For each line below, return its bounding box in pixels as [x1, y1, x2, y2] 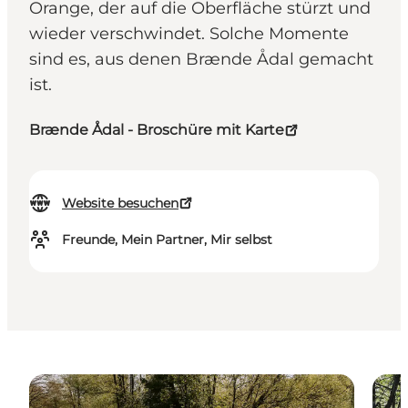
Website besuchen [62, 195, 178, 212]
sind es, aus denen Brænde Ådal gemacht [29, 49, 373, 70]
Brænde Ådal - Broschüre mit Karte [29, 121, 284, 139]
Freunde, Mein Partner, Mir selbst [62, 231, 272, 249]
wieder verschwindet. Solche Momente [29, 24, 349, 45]
